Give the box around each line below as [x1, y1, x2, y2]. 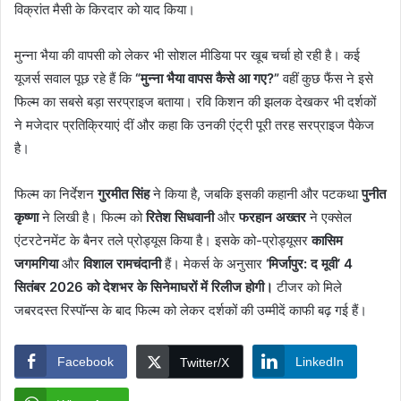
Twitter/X [180, 355, 229, 371]
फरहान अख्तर [239, 209, 306, 226]
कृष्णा [14, 209, 38, 226]
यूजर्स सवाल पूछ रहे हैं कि [14, 70, 135, 88]
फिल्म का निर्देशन [14, 185, 98, 203]
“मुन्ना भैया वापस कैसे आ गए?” [135, 70, 279, 88]
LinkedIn [295, 354, 344, 370]
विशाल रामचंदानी [83, 255, 161, 273]
